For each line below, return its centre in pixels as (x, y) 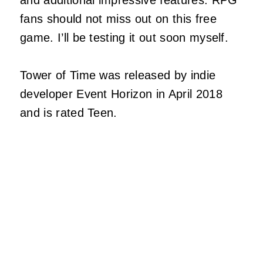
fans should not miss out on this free (118, 19)
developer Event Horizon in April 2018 (121, 94)
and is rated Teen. (69, 113)
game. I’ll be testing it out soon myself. (124, 38)
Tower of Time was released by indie (118, 75)
